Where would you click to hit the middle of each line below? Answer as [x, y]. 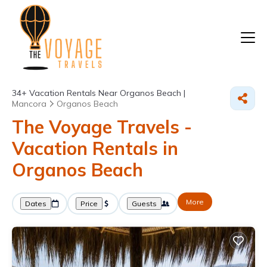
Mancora [29, 104]
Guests [144, 204]
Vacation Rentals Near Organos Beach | [106, 93]
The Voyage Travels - [102, 127]
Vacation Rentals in [95, 149]
